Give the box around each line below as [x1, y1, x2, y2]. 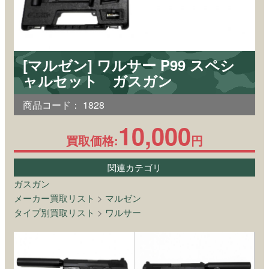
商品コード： [23, 97, 80, 112]
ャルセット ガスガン [23, 70, 172, 91]
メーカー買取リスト [14, 191, 95, 204]
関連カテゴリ [107, 160, 162, 174]
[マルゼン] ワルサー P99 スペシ [23, 54, 235, 75]
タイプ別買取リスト [14, 205, 95, 219]
